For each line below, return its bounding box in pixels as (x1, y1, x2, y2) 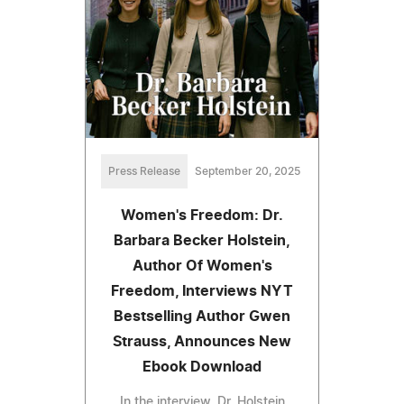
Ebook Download (142, 360, 262, 375)
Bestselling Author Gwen (114, 309, 290, 325)
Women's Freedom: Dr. (121, 208, 283, 224)
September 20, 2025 (194, 166, 300, 178)
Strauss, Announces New (113, 335, 291, 350)
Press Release (107, 166, 180, 178)
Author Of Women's (132, 259, 272, 274)
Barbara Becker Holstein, (114, 234, 290, 249)
